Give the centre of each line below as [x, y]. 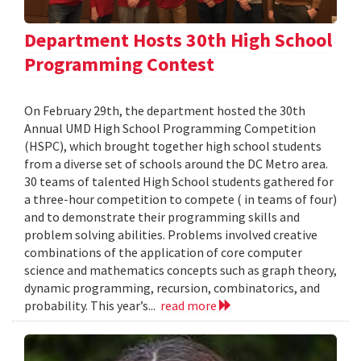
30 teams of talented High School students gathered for [179, 182]
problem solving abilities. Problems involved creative [171, 235]
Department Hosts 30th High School [178, 40]
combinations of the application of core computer [163, 253]
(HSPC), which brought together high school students [173, 146]
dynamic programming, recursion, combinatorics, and [172, 288]
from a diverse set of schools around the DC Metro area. [176, 164]
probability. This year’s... [92, 306]
